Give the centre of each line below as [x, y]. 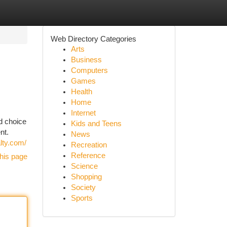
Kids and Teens [96, 124]
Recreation [89, 145]
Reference [88, 156]
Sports [82, 198]
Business [86, 60]
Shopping [86, 177]
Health [81, 92]
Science [84, 166]
